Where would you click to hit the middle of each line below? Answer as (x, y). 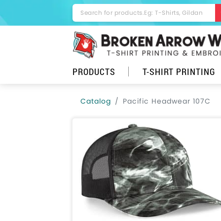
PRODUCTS (94, 72)
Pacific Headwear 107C (167, 101)
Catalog (96, 101)
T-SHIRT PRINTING (179, 72)
